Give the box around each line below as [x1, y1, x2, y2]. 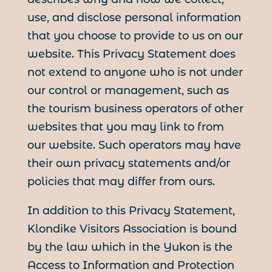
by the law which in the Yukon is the [27, 240, 233, 254]
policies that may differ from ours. [27, 175, 215, 189]
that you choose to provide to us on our [27, 29, 243, 43]
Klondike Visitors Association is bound [27, 222, 237, 236]
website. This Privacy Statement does [27, 47, 236, 61]
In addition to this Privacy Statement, [27, 204, 235, 218]
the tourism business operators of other [27, 102, 243, 116]
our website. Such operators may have [27, 138, 241, 152]
